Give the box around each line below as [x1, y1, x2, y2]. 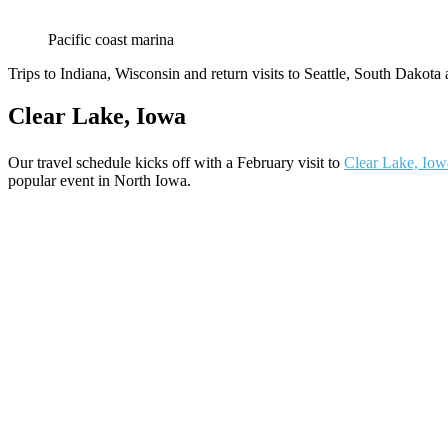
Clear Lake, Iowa [8, 102, 186, 129]
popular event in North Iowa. [8, 171, 191, 189]
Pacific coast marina [48, 30, 174, 48]
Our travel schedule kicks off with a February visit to [8, 153, 344, 171]
